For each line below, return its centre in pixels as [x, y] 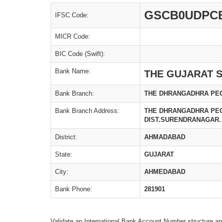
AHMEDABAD [165, 172]
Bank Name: [73, 71]
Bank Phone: [74, 189]
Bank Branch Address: [87, 111]
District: [66, 137]
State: [64, 154]
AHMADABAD [165, 137]
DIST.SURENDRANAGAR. [183, 120]
